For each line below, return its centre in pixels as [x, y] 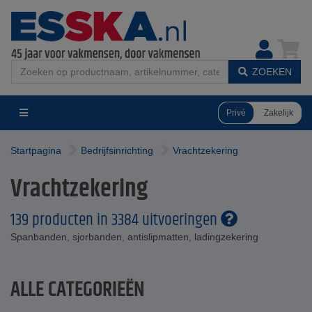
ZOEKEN [272, 72]
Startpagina [36, 150]
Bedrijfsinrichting [117, 150]
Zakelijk [279, 112]
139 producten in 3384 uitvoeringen [116, 220]
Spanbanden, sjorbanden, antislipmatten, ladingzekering [134, 237]
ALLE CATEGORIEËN [78, 290]
